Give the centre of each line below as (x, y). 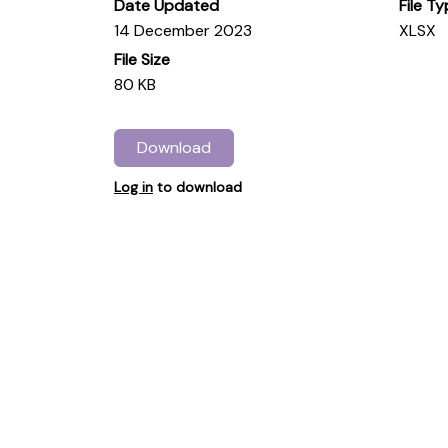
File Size (142, 59)
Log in (133, 187)
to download (197, 187)
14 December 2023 (183, 30)
